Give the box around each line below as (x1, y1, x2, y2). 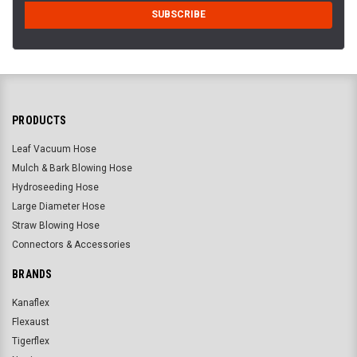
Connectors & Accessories (12, 238, 131, 250)
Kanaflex (12, 296, 49, 308)
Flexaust (12, 316, 49, 328)
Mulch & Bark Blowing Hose (12, 162, 132, 174)
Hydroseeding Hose (12, 181, 99, 193)
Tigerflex (12, 335, 49, 347)
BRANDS (12, 267, 53, 280)
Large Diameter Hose (12, 200, 105, 212)
